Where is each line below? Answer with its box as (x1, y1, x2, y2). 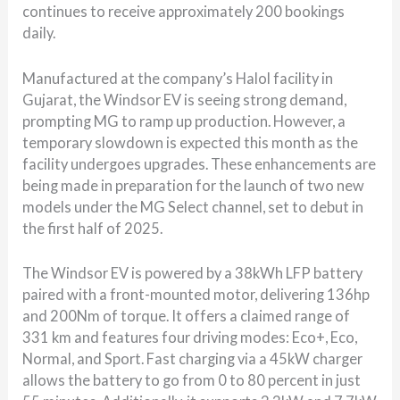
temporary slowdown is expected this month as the (22, 133, 359, 151)
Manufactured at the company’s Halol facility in (22, 69, 334, 87)
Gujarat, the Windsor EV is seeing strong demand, (22, 90, 347, 108)
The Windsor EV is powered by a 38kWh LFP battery (22, 263, 363, 281)
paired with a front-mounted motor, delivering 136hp (22, 285, 371, 303)
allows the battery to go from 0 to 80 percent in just (22, 371, 362, 388)
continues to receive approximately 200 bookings (22, 3, 346, 21)
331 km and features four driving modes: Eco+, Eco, (22, 328, 358, 346)
